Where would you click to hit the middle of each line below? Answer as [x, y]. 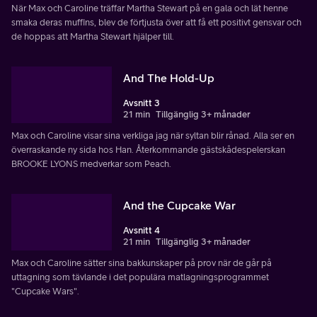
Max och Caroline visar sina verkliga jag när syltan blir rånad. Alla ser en [153, 135]
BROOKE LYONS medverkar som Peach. [91, 163]
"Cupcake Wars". [45, 291]
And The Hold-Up [169, 77]
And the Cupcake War [179, 205]
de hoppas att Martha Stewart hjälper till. [93, 36]
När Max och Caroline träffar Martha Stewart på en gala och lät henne [150, 8]
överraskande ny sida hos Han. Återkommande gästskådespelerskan [148, 149]
